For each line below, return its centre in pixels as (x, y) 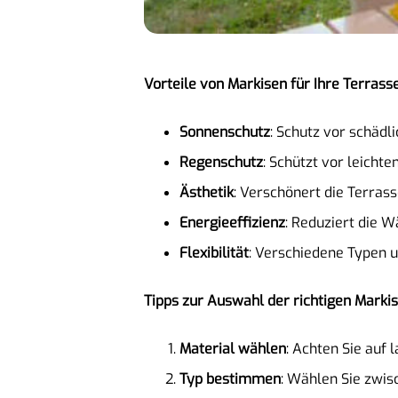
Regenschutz (221, 162)
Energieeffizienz (232, 222)
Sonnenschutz (225, 131)
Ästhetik (207, 192)
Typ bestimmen (230, 378)
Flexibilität (214, 252)
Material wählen (233, 348)
